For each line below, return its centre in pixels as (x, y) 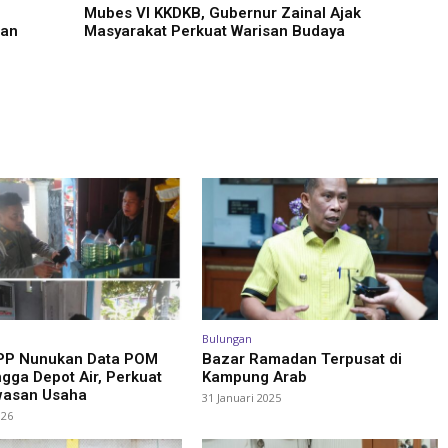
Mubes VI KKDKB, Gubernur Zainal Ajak (222, 13)
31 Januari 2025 (241, 397)
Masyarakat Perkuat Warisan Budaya (214, 31)
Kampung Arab (254, 376)
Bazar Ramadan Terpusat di (302, 358)
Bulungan (227, 338)
